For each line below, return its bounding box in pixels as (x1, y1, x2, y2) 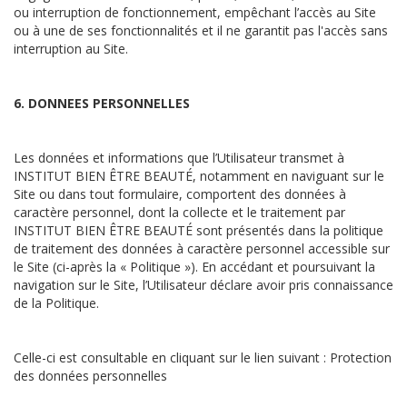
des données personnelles (14, 367, 167, 384)
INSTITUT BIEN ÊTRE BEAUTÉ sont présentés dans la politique (14, 222, 383, 239)
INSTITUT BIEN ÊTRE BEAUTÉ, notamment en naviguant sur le (14, 167, 384, 184)
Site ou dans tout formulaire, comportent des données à (14, 185, 346, 203)
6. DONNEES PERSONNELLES (14, 94, 190, 112)
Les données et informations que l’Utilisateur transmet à (14, 149, 344, 166)
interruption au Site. (14, 40, 135, 57)
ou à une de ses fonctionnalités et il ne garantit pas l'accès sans (14, 22, 388, 39)
